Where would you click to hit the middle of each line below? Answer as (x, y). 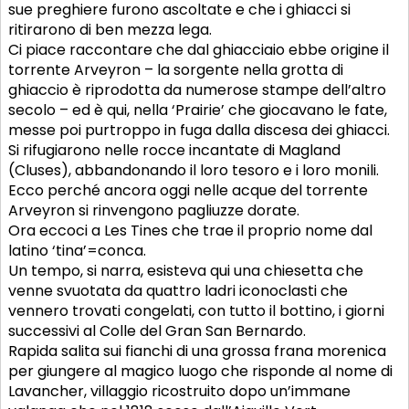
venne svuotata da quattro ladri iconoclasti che (178, 291)
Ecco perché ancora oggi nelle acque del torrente (188, 191)
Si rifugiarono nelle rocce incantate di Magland (174, 151)
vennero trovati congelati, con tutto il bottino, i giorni (196, 311)
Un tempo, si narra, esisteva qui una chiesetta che (186, 271)
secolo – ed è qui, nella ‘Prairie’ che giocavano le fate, (198, 110)
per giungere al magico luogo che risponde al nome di (200, 372)
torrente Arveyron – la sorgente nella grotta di (176, 70)
